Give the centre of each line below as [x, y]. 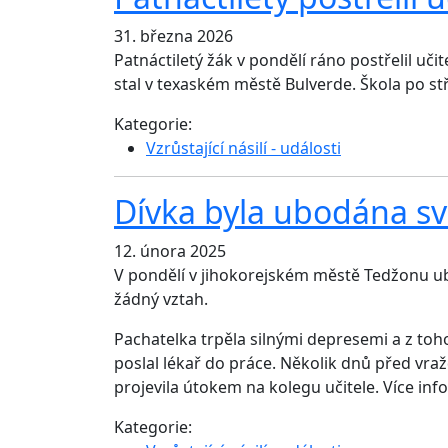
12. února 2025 [170, 251]
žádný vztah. [161, 299]
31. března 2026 [173, 36]
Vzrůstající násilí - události [243, 148]
